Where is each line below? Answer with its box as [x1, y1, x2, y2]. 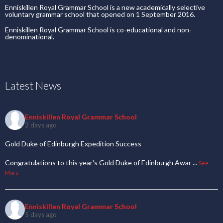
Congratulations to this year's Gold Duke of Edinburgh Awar [5, 158, 191, 167]
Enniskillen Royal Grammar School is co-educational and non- [5, 25, 192, 34]
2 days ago [25, 120, 57, 129]
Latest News [5, 79, 61, 92]
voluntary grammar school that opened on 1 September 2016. [5, 10, 195, 18]
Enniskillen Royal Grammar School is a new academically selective [5, 3, 205, 11]
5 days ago [25, 210, 57, 219]
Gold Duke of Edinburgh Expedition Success [5, 139, 141, 148]
